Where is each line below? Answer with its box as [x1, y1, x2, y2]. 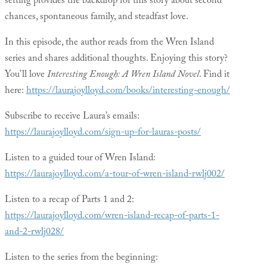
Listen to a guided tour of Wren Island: [5, 151, 156, 167]
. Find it [199, 67, 229, 84]
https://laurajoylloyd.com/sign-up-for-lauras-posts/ [5, 125, 201, 142]
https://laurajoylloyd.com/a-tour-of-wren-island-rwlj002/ [5, 167, 225, 184]
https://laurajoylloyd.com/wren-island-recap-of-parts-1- [5, 209, 219, 225]
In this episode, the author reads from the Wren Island [5, 35, 214, 52]
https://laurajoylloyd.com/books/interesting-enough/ [26, 83, 230, 100]
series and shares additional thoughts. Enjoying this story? [5, 51, 228, 68]
